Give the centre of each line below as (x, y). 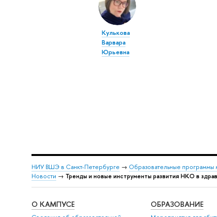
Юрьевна (115, 52)
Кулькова (116, 32)
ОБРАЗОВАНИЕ (177, 204)
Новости (44, 176)
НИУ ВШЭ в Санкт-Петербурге (75, 167)
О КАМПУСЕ (53, 204)
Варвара (113, 42)
